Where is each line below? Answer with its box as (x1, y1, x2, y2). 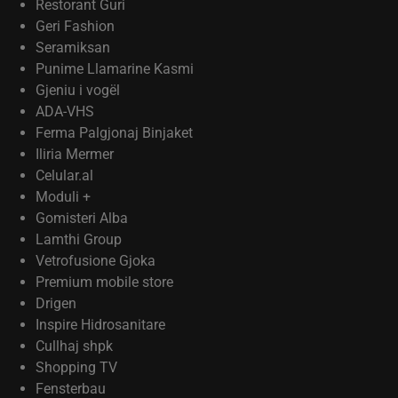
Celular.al (36, 167, 93, 184)
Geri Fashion (36, 18, 115, 35)
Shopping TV (36, 359, 117, 376)
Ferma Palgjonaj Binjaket (36, 124, 193, 141)
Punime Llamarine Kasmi (36, 60, 194, 77)
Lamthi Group (36, 231, 122, 248)
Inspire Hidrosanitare (36, 316, 165, 333)
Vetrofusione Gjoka (36, 252, 155, 269)
